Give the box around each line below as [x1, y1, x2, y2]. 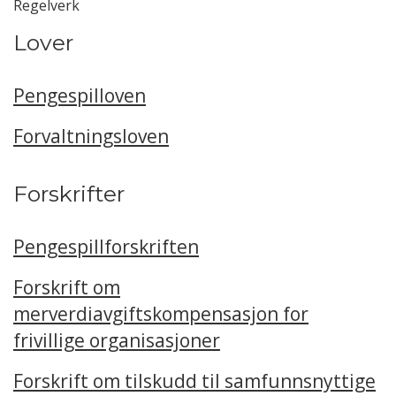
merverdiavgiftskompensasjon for [13, 301, 308, 326]
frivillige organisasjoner [13, 328, 220, 353]
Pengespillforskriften [13, 234, 199, 259]
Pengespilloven [13, 83, 146, 108]
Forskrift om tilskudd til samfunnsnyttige [13, 369, 376, 393]
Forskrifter [13, 180, 125, 207]
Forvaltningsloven [13, 124, 169, 148]
